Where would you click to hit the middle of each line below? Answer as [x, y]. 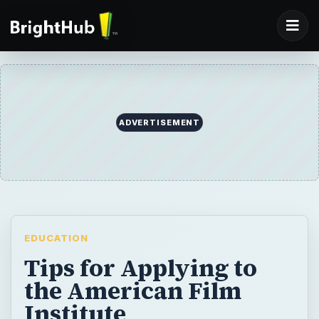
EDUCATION [56, 238]
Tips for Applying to [140, 267]
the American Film [132, 290]
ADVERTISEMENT [159, 123]
